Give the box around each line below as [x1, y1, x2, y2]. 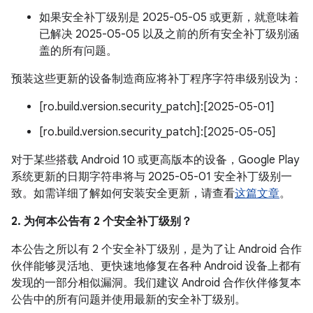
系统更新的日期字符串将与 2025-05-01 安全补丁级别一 [11, 170, 292, 184]
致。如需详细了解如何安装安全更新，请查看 [11, 187, 235, 201]
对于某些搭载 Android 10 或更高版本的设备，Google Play [11, 153, 299, 167]
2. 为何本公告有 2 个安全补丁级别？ [11, 214, 192, 228]
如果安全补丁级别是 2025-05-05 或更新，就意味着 [39, 10, 299, 24]
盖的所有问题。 [39, 44, 117, 58]
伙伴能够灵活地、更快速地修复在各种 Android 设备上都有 [11, 259, 301, 273]
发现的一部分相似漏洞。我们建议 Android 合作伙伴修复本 [11, 276, 301, 290]
